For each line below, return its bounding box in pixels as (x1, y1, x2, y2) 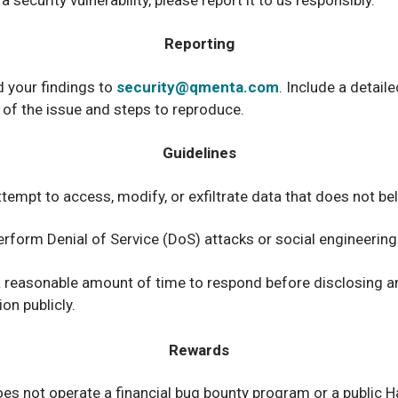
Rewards (169, 340, 229, 359)
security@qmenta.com (116, 77, 279, 96)
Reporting (163, 35, 235, 53)
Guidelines (162, 143, 236, 162)
